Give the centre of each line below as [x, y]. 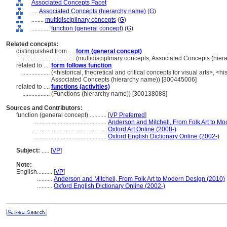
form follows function [81, 65]
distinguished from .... [46, 51]
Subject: [28, 150]
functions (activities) [81, 87]
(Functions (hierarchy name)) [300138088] [109, 94]
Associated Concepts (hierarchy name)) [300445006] [124, 80]
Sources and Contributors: [44, 108]
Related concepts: [32, 44]
